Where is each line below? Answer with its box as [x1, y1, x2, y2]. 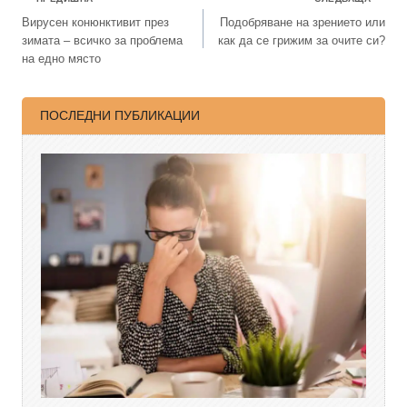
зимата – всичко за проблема [22, 33, 183, 47]
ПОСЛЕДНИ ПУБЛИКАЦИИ [40, 108, 200, 124]
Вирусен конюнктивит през [22, 15, 169, 29]
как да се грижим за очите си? [218, 33, 385, 47]
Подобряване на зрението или [220, 15, 385, 29]
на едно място [22, 51, 101, 65]
